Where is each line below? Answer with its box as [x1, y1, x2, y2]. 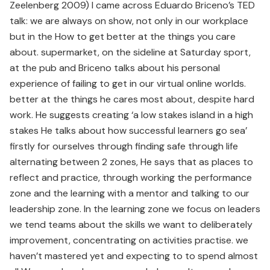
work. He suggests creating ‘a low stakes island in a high [10, 108, 253, 121]
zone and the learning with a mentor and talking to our [10, 186, 250, 199]
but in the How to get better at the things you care [10, 30, 236, 43]
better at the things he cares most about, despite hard [10, 92, 254, 105]
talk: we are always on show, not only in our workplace [10, 14, 248, 27]
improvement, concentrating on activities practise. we [10, 233, 248, 246]
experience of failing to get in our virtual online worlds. [10, 77, 246, 90]
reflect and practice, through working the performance [10, 171, 252, 184]
